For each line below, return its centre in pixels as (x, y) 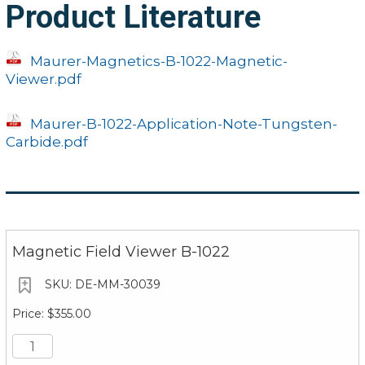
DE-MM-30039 (116, 284)
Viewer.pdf (43, 79)
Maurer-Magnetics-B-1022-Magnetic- (158, 62)
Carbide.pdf (46, 142)
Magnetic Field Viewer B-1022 (121, 251)
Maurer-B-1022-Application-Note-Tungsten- (183, 124)
